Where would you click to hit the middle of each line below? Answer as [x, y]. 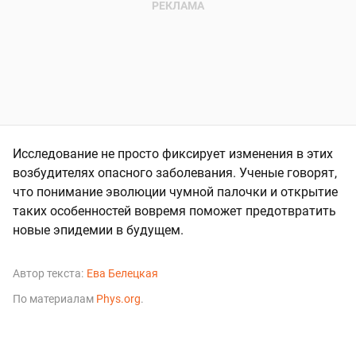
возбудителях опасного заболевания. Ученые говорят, [175, 172]
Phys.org [118, 298]
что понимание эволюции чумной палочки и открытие [175, 192]
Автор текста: [48, 273]
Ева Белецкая [122, 273]
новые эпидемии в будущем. [98, 230]
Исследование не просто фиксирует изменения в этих [173, 153]
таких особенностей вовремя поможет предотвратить [174, 211]
